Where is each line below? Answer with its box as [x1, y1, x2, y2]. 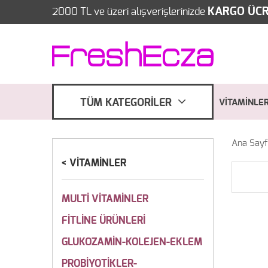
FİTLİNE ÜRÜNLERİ [62, 215, 145, 226]
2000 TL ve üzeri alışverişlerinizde [52, 7, 208, 17]
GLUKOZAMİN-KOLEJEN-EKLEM [62, 237, 202, 247]
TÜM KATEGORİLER [80, 98, 172, 108]
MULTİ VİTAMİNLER [62, 194, 148, 204]
